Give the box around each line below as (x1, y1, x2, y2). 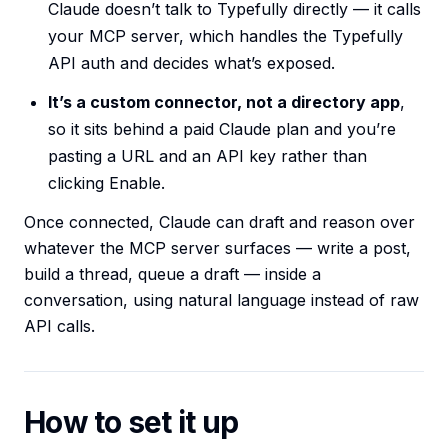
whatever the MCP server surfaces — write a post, (24, 238, 411, 259)
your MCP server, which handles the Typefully (48, 26, 403, 47)
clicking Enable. (48, 173, 165, 194)
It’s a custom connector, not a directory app (48, 92, 400, 113)
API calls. (24, 316, 95, 337)
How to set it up (24, 404, 238, 441)
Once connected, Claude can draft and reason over (24, 212, 415, 233)
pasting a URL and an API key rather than (48, 146, 367, 167)
